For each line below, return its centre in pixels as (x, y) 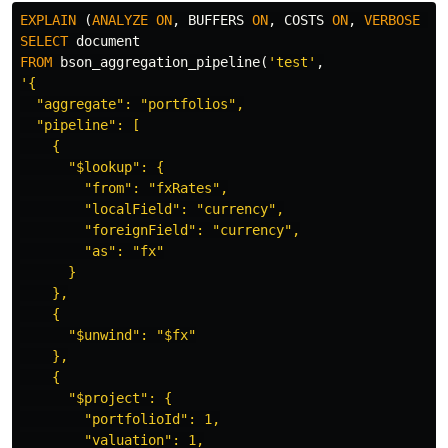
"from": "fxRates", (124, 188)
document (108, 41)
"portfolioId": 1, (120, 419)
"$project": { (96, 398)
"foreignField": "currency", (160, 230)
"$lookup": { (92, 167)
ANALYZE (120, 20)
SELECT (44, 41)
